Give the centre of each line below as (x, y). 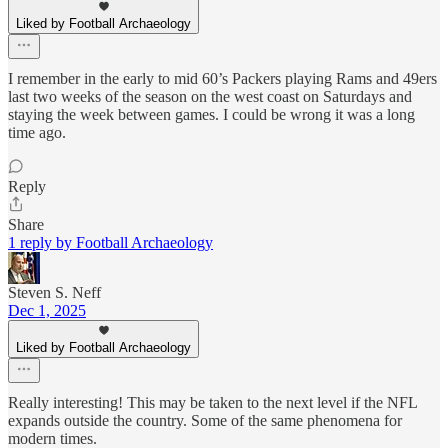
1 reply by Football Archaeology (110, 243)
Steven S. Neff (54, 293)
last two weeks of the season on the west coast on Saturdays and (210, 97)
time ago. (37, 133)
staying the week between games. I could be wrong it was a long (211, 115)
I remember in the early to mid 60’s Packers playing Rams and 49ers (222, 79)
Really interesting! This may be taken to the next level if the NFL (212, 403)
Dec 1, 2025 (47, 311)
